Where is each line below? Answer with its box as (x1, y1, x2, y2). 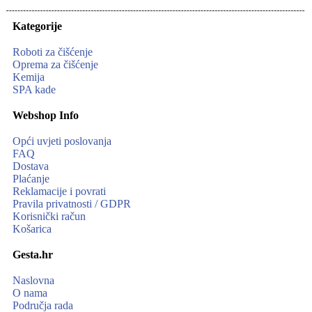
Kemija (13, 71, 45, 84)
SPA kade (13, 84, 56, 96)
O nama (13, 287, 47, 299)
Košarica (13, 223, 52, 235)
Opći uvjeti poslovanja (13, 135, 111, 148)
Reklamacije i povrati (13, 185, 106, 198)
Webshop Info (13, 109, 79, 122)
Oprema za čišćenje (13, 58, 98, 71)
